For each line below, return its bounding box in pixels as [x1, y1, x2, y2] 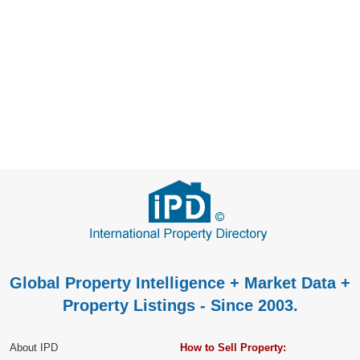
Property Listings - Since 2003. [62, 297, 298, 314]
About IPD [10, 342, 58, 354]
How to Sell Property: [180, 342, 286, 354]
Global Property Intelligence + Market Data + [10, 274, 350, 292]
